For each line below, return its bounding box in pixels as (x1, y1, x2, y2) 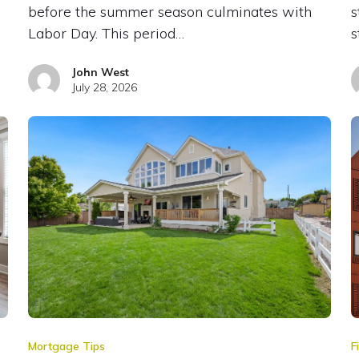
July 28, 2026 (71, 79, 137, 95)
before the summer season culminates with (27, 2, 312, 21)
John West (71, 64, 129, 79)
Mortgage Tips (27, 338, 105, 353)
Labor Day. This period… (27, 23, 184, 42)
